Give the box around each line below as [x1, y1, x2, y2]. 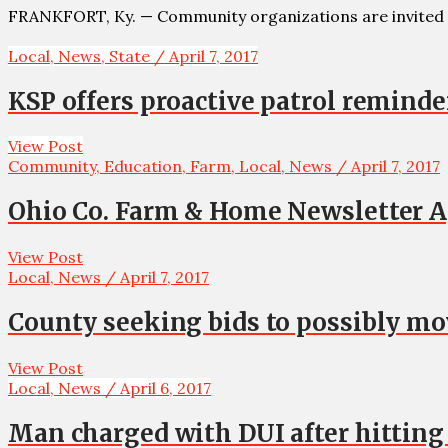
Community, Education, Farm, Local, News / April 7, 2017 [8, 156, 440, 177]
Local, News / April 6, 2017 [8, 378, 211, 399]
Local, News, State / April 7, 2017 [8, 45, 258, 66]
